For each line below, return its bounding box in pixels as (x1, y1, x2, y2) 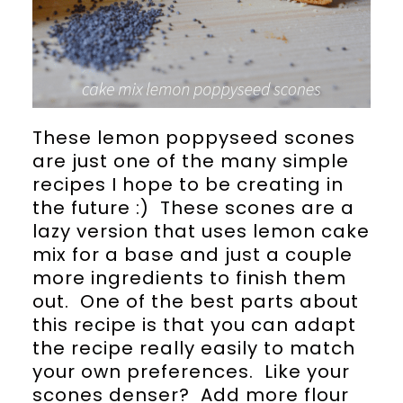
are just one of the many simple (31, 148, 349, 174)
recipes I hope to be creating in (31, 171, 344, 197)
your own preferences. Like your (31, 358, 350, 384)
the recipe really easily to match (31, 335, 355, 361)
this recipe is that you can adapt (31, 311, 356, 337)
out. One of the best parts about (31, 288, 359, 314)
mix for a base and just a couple (31, 241, 353, 267)
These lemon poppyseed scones (31, 124, 355, 150)
